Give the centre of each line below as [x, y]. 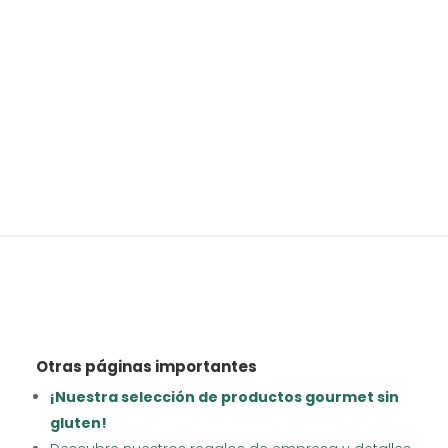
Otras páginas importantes [147, 366]
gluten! [79, 422]
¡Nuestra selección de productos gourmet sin [225, 396]
